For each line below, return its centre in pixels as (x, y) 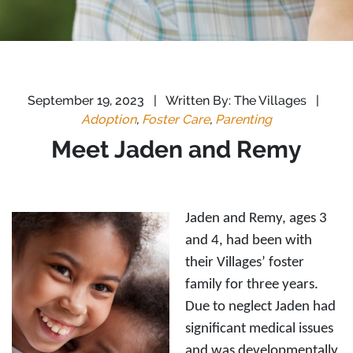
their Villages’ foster (245, 263)
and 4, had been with (249, 241)
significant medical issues (259, 329)
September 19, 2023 (87, 100)
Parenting (243, 119)
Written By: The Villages (236, 100)
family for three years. (252, 285)
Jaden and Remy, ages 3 (256, 219)
